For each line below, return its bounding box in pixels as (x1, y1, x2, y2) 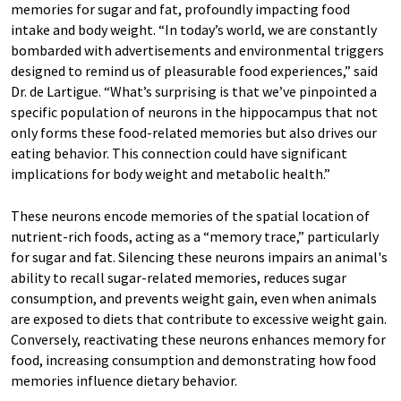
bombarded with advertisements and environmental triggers (11, 41, 384, 59)
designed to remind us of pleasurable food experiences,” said (11, 62, 378, 80)
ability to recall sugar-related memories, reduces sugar (11, 269, 346, 286)
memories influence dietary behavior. (11, 371, 237, 389)
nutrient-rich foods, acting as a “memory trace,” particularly (11, 227, 379, 245)
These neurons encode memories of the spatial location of (11, 207, 370, 225)
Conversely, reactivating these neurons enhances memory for (11, 330, 386, 348)
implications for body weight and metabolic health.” (11, 165, 330, 183)
